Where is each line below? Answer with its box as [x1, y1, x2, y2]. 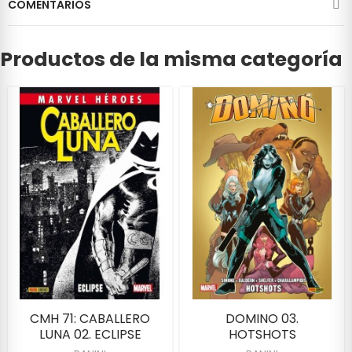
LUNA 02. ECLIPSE [38, 324, 141, 343]
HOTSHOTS [228, 324, 296, 343]
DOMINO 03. [225, 309, 299, 328]
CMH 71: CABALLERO [30, 309, 150, 328]
